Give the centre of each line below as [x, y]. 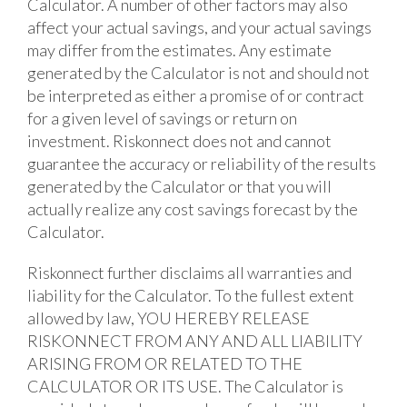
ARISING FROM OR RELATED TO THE [165, 363]
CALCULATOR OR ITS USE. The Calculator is [185, 386]
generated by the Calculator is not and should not [199, 72]
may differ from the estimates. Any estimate [179, 50]
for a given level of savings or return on [162, 118]
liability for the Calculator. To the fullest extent [191, 295]
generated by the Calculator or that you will [179, 186]
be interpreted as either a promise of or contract [196, 95]
